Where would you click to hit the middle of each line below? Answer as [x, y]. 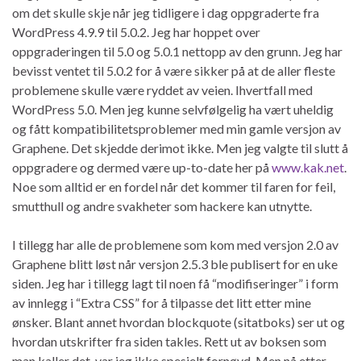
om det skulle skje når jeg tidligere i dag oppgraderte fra [166, 12]
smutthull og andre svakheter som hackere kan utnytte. [162, 205]
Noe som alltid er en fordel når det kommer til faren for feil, [174, 186]
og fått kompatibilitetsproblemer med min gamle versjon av [176, 128]
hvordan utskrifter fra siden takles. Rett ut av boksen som [169, 341]
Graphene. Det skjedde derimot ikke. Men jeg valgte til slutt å [180, 147]
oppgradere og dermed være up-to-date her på [142, 167]
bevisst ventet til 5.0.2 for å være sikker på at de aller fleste [174, 70]
